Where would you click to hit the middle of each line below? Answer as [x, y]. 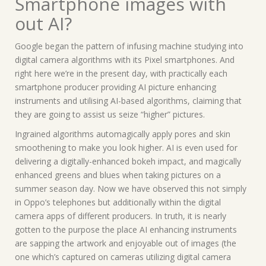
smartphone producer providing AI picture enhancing [115, 87]
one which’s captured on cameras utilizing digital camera [123, 256]
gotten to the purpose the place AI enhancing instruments [126, 229]
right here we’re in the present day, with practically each [121, 73]
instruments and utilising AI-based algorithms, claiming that [128, 100]
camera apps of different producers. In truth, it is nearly [121, 216]
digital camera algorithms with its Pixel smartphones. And [125, 59]
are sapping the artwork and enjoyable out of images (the [126, 243]
